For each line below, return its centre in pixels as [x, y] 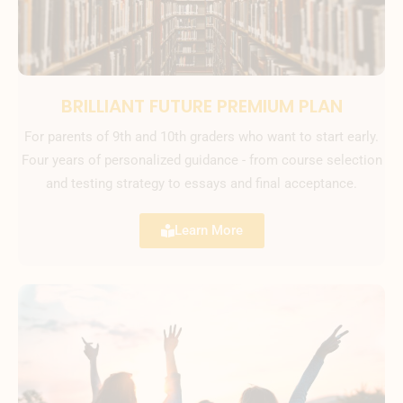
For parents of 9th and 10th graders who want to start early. [201, 136]
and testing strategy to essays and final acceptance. [201, 183]
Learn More [208, 230]
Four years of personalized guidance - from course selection [201, 160]
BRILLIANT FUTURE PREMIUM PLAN [201, 106]
